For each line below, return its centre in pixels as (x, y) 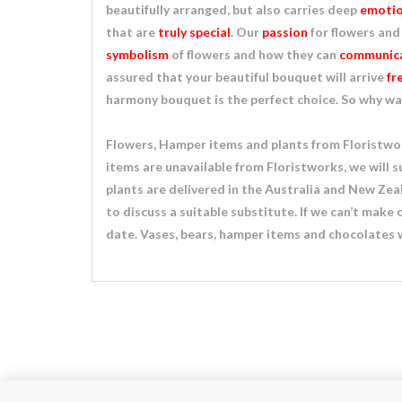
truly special (194, 32)
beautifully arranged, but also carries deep (233, 9)
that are (132, 32)
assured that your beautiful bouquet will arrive (246, 77)
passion (285, 32)
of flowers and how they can (254, 54)
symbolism (137, 54)
